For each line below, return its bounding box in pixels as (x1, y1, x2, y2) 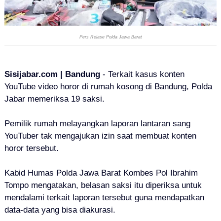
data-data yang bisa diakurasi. (4, 205, 115, 215)
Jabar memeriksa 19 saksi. (4, 94, 105, 104)
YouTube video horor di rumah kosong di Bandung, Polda (4, 82, 212, 91)
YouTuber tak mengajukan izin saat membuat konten (4, 131, 196, 141)
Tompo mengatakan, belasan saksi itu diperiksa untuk (4, 181, 202, 190)
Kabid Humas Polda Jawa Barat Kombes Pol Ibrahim (4, 168, 198, 178)
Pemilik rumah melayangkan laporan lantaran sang (4, 119, 190, 128)
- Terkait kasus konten (100, 70, 184, 79)
